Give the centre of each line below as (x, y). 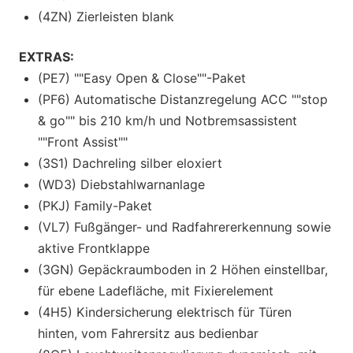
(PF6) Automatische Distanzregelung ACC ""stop (183, 99)
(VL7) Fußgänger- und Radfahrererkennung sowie (184, 227)
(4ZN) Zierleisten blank (106, 16)
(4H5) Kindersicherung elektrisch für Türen (165, 312)
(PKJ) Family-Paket (95, 205)
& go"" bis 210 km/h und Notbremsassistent (167, 120)
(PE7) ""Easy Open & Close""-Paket (142, 78)
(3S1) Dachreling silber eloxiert (130, 163)
